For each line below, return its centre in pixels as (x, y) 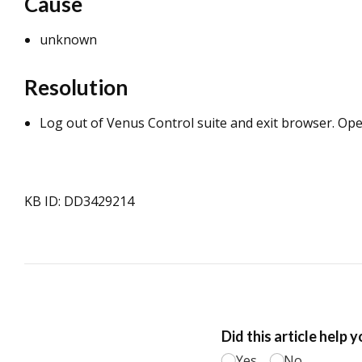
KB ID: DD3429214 (79, 201)
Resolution (76, 87)
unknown (68, 40)
